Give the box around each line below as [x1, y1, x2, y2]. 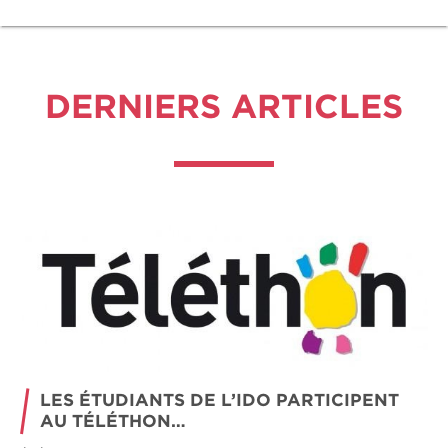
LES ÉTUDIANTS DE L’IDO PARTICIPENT [40, 390, 399, 410]
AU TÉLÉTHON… [40, 411, 186, 431]
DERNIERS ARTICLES [45, 87, 403, 125]
